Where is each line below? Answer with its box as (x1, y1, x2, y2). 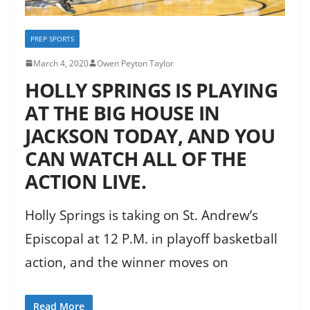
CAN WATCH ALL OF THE (25, 145, 246, 172)
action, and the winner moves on (25, 253, 228, 271)
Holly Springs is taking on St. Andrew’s (25, 206, 258, 224)
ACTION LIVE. (25, 167, 146, 194)
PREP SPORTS (30, 33, 74, 44)
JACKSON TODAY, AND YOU (25, 122, 275, 149)
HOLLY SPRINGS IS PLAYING (25, 76, 277, 103)
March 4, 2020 (33, 57, 89, 69)
